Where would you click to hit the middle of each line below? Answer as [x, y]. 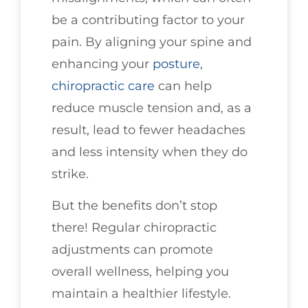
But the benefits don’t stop [134, 206]
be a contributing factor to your [148, 20]
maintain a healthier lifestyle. [141, 294]
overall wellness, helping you [140, 272]
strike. [70, 174]
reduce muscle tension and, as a [152, 108]
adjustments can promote [132, 250]
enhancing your [102, 64]
